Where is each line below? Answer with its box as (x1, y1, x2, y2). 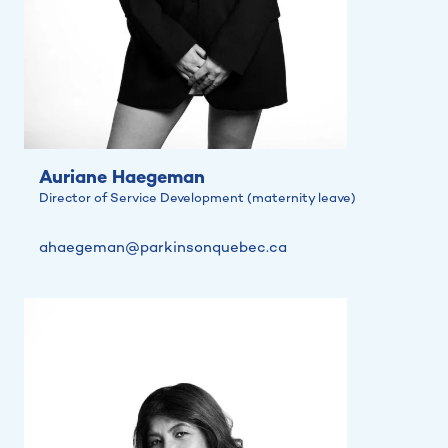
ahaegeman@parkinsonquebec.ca (39, 238, 287, 257)
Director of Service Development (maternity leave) (39, 190, 356, 207)
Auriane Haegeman (39, 167, 205, 190)
